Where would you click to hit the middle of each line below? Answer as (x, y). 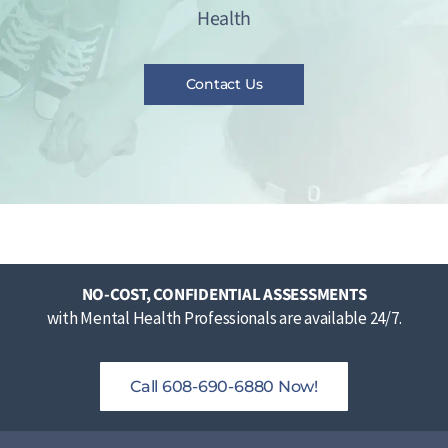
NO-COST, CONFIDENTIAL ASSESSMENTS (224, 294)
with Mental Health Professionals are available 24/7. (224, 317)
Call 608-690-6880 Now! (224, 386)
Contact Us (224, 83)
